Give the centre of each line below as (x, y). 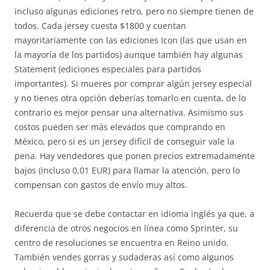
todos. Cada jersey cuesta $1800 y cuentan (100, 26)
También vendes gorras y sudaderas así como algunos (124, 257)
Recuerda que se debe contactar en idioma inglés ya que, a (134, 214)
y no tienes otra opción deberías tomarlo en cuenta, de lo (130, 98)
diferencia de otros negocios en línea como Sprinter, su (126, 228)
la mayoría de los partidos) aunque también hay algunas (129, 55)
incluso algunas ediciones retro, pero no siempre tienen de (134, 11)
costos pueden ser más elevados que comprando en (120, 127)
